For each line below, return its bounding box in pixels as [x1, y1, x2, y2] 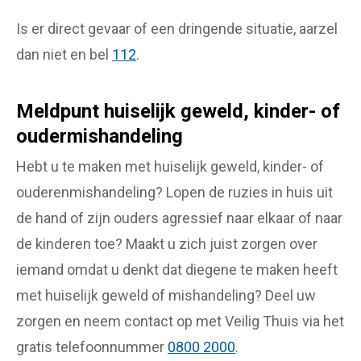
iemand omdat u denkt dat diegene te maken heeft [16, 260, 338, 278]
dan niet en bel [16, 46, 112, 64]
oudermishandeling [16, 124, 183, 147]
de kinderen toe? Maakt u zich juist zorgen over [16, 234, 317, 252]
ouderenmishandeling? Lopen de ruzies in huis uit [16, 183, 333, 201]
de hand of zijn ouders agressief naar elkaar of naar [16, 209, 342, 226]
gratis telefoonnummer [16, 338, 168, 355]
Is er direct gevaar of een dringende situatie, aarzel [16, 20, 338, 38]
